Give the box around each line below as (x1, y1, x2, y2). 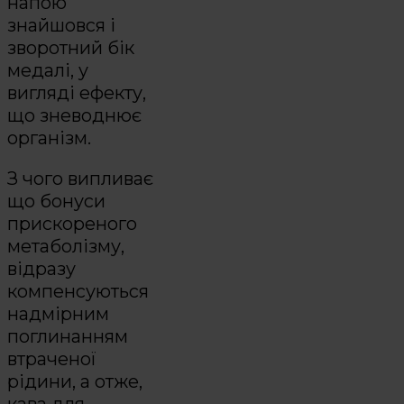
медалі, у (7, 60, 88, 82)
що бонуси (7, 189, 106, 212)
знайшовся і (7, 14, 115, 37)
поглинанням (7, 325, 128, 347)
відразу (7, 257, 76, 280)
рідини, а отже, (7, 370, 142, 392)
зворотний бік (7, 37, 134, 60)
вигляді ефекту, (7, 82, 146, 105)
